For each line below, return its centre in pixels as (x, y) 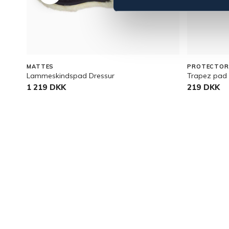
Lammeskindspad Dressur (71, 76)
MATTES (40, 66)
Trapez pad (207, 76)
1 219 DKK (46, 87)
